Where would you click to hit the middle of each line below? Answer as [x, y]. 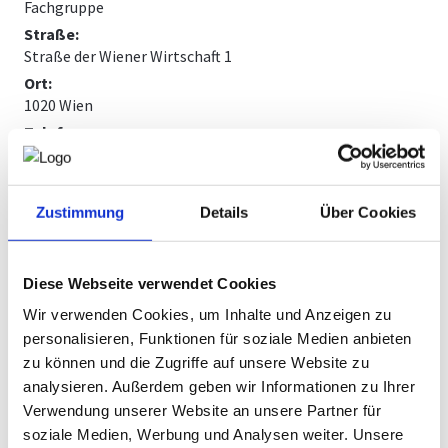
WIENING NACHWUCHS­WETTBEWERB [224, 37]
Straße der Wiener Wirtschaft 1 [128, 56]
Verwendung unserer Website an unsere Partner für [202, 410]
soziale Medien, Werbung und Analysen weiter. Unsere [213, 434]
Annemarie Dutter [89, 350]
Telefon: [55, 132]
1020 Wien [59, 105]
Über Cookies [368, 212]
